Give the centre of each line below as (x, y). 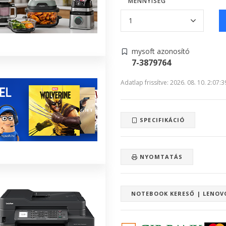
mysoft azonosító (161, 51)
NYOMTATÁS (160, 156)
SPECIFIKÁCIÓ (161, 120)
